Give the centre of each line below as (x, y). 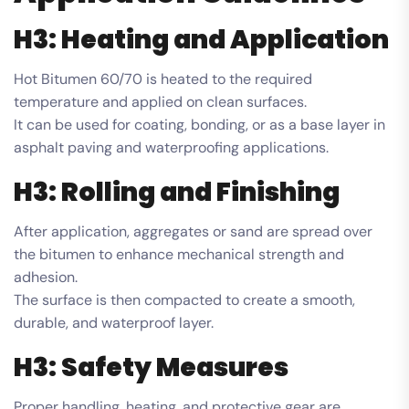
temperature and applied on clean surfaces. (160, 101)
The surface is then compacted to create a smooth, (184, 299)
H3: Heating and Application (201, 39)
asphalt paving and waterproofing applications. (171, 147)
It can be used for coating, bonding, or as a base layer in (199, 124)
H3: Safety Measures (151, 367)
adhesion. (46, 277)
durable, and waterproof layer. (114, 322)
